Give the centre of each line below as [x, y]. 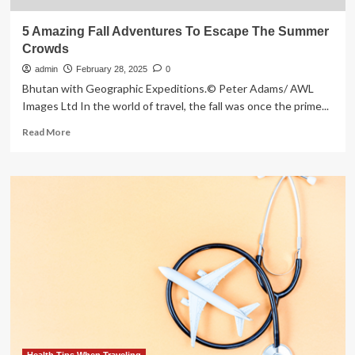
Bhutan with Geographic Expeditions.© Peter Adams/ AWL [168, 88]
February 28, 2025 [111, 69]
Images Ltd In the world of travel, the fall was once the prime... [175, 106]
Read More [46, 132]
